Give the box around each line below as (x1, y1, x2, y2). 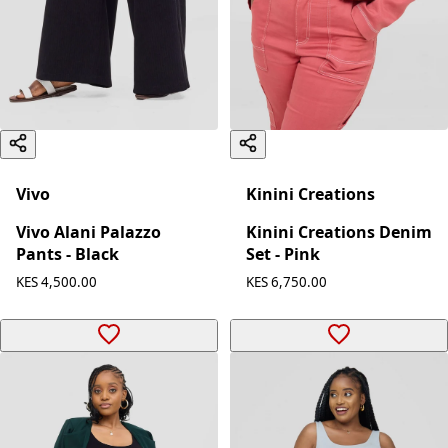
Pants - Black (16, 243, 119, 266)
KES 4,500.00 (16, 273, 97, 292)
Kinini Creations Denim (246, 221, 432, 244)
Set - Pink (246, 243, 320, 266)
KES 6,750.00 (246, 273, 327, 292)
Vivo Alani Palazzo (16, 221, 161, 244)
